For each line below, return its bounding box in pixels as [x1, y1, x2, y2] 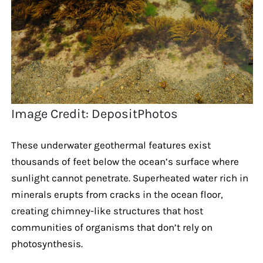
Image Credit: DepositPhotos [11, 106, 178, 122]
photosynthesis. [11, 237, 83, 249]
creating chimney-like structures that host [11, 204, 203, 217]
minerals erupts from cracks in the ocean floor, [11, 188, 223, 200]
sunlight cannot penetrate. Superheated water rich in [11, 171, 248, 184]
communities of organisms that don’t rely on [11, 221, 213, 233]
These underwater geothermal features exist [11, 139, 211, 151]
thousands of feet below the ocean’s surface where [11, 155, 239, 167]
